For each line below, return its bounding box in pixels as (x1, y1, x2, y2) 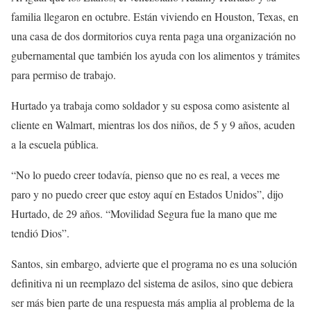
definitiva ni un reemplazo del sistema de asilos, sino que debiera (11, 276, 293, 291)
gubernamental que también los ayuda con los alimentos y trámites (11, 48, 300, 63)
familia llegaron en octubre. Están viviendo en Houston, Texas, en (11, 9, 299, 24)
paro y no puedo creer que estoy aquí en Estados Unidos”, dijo (11, 187, 283, 202)
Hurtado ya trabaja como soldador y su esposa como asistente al (11, 98, 289, 113)
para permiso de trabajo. (11, 67, 116, 83)
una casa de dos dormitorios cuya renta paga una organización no (11, 28, 296, 44)
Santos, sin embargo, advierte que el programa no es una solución (11, 256, 297, 271)
